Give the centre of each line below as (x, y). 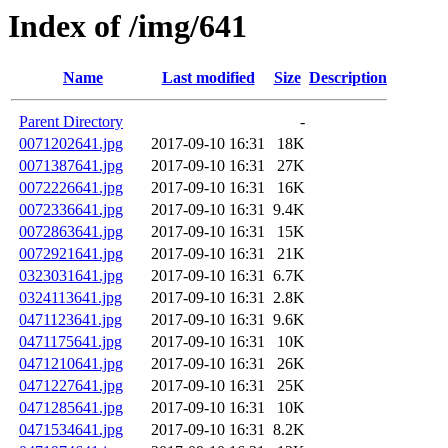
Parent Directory (71, 122)
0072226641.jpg (71, 188)
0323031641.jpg (71, 276)
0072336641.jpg (71, 210)
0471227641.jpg (71, 386)
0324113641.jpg (70, 298)
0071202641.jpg (71, 144)
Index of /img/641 (127, 26)
